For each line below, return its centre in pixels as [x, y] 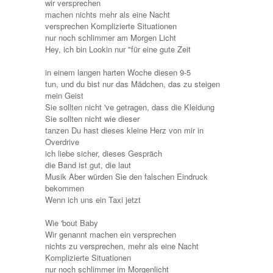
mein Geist [64, 95]
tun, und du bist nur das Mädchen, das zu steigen [133, 83]
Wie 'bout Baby [72, 222]
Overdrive [62, 141]
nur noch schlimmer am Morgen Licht [111, 37]
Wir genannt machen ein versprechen [111, 234]
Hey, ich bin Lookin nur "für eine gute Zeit [118, 49]
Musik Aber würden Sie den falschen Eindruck [126, 176]
